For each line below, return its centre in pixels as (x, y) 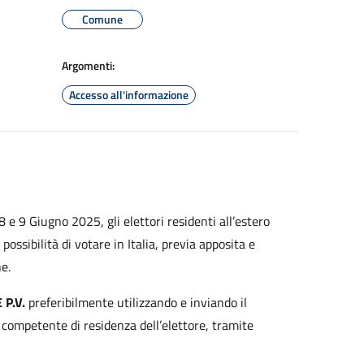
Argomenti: (88, 65)
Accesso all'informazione (129, 95)
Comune (102, 19)
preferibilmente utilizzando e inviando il (136, 302)
